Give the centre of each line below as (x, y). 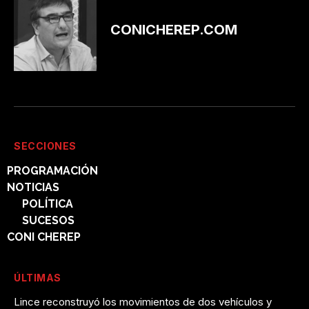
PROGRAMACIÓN (52, 170)
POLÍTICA (48, 203)
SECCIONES (45, 146)
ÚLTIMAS (38, 277)
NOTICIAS (33, 187)
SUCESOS (48, 220)
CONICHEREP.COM (174, 29)
